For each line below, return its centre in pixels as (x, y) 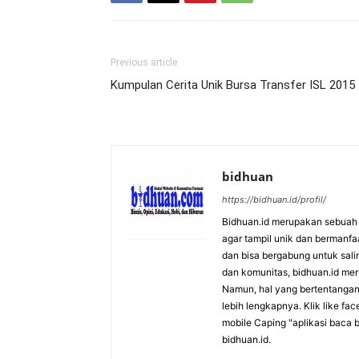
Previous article (144, 63)
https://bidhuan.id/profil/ (274, 200)
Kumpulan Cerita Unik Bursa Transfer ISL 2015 (233, 85)
